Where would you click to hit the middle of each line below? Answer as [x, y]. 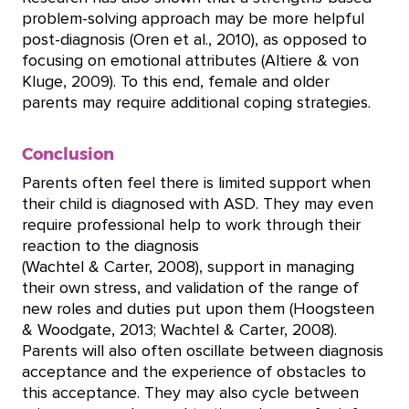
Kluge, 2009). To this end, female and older [176, 82]
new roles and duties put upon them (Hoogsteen [198, 309]
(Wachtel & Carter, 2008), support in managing [188, 267]
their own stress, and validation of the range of [190, 288]
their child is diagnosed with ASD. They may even [198, 204]
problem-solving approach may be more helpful [193, 19]
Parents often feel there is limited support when [196, 183]
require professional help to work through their [191, 225]
